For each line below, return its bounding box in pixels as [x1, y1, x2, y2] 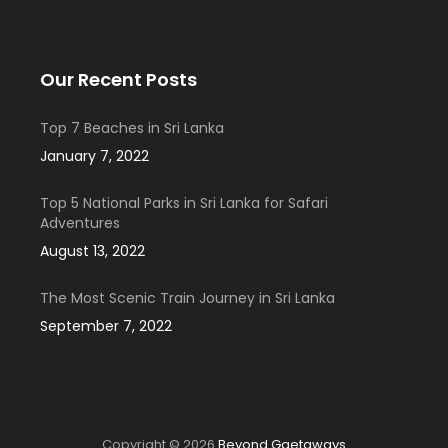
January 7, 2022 [40, 146, 149, 167]
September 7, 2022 [40, 316, 172, 337]
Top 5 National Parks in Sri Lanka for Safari [40, 193, 328, 214]
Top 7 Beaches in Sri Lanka [40, 118, 224, 139]
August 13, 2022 [40, 241, 145, 262]
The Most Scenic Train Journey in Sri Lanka [40, 288, 335, 309]
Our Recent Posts [40, 67, 197, 93]
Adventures [40, 213, 120, 234]
